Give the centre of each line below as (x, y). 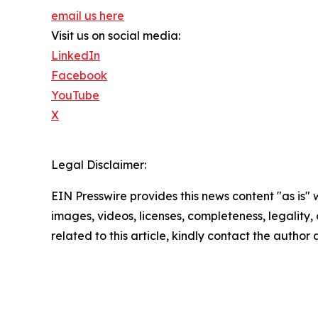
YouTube (75, 95)
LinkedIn (76, 56)
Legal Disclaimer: (99, 165)
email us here (88, 16)
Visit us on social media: (116, 36)
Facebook (79, 76)
